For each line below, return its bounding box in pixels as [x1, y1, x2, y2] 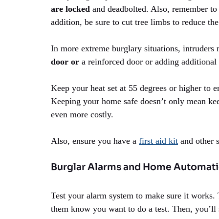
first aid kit [139, 135, 178, 146]
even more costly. [51, 109, 113, 119]
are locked [51, 3, 90, 14]
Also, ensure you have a [51, 135, 139, 146]
